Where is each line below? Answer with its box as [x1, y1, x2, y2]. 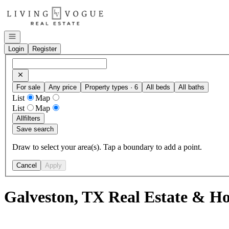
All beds [146, 83, 170, 91]
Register [32, 45, 57, 53]
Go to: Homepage [4, 4, 61, 12]
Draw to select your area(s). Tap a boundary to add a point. [12, 142, 202, 151]
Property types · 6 [85, 83, 138, 91]
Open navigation [8, 32, 56, 39]
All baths [178, 83, 204, 91]
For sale [16, 83, 40, 91]
